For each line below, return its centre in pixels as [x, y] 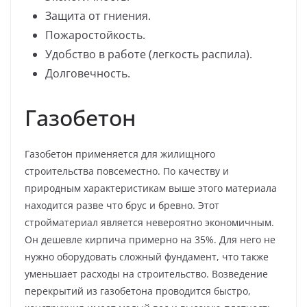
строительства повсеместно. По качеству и [127, 171]
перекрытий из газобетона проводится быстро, [138, 291]
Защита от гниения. [98, 15]
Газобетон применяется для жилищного [120, 153]
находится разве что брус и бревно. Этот [122, 205]
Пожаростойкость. [95, 35]
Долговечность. [88, 73]
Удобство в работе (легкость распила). [149, 54]
